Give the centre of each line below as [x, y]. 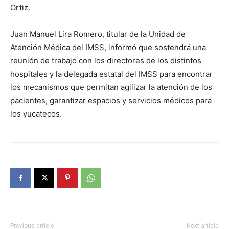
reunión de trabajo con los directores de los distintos [106, 61]
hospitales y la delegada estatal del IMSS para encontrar [111, 74]
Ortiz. [20, 8]
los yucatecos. [36, 114]
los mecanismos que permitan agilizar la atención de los [111, 87]
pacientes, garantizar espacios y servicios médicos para [111, 101]
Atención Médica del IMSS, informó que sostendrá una [108, 48]
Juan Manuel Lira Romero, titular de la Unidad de [98, 34]
